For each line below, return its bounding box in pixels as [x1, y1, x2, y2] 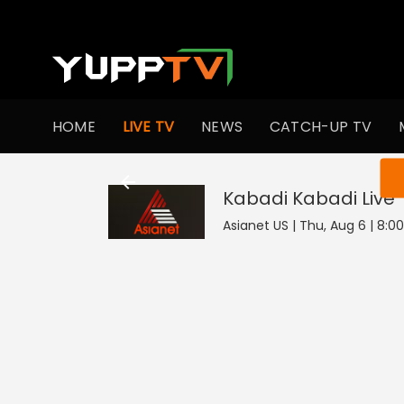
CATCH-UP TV [270, 115, 372, 137]
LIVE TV [122, 115, 175, 137]
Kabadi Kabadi [222, 186, 357, 211]
